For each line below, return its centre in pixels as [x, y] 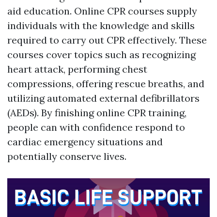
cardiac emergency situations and [85, 142]
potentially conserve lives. [67, 156]
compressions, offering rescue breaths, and [106, 84]
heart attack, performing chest [77, 69]
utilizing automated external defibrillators [103, 98]
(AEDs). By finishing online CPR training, [97, 113]
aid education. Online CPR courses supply [102, 11]
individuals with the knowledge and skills [101, 25]
